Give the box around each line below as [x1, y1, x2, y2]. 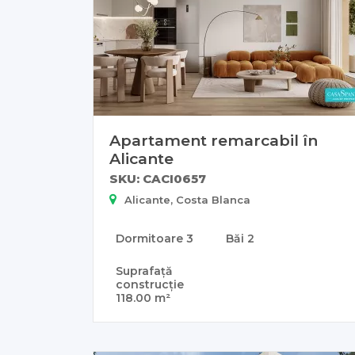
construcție [116, 277, 184, 292]
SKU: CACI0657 [109, 171, 206, 187]
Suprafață [116, 264, 173, 279]
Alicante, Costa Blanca [124, 193, 250, 207]
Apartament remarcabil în [109, 131, 318, 151]
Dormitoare [116, 231, 186, 246]
